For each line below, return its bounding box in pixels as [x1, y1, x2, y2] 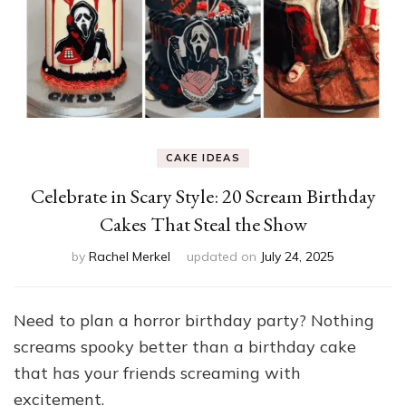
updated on [187, 247, 256, 265]
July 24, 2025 [261, 247, 334, 265]
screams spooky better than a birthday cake [14, 335, 356, 357]
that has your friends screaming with [14, 362, 301, 383]
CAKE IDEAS [165, 150, 241, 164]
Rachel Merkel [89, 247, 170, 265]
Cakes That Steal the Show [99, 210, 307, 237]
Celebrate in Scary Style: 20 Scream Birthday [30, 182, 376, 209]
